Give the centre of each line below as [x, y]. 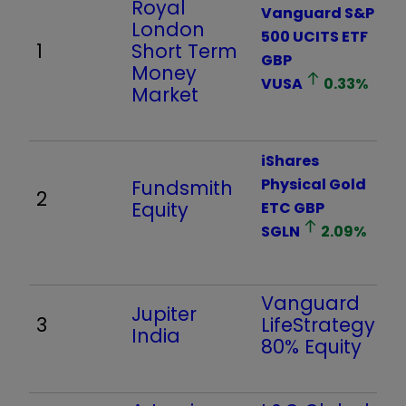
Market [165, 94]
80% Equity [311, 346]
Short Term [184, 51]
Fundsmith [182, 188]
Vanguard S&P [318, 13]
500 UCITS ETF [314, 36]
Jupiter [164, 314]
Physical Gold [314, 184]
